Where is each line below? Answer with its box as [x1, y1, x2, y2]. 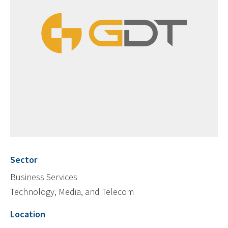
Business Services [10, 171, 77, 183]
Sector [10, 154, 37, 166]
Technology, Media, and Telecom [10, 186, 134, 198]
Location [10, 208, 45, 220]
